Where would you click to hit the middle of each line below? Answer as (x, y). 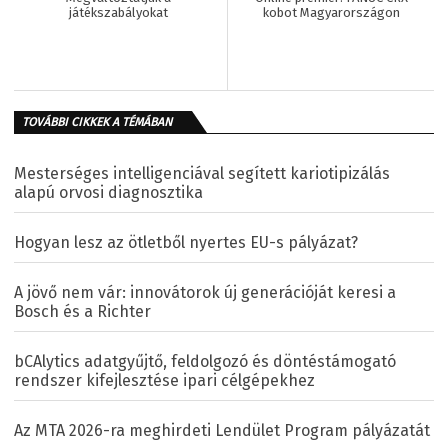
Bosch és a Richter (82, 311)
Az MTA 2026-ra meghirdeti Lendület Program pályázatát (222, 430)
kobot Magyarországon (331, 12)
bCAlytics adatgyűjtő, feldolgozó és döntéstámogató (205, 361)
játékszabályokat (119, 12)
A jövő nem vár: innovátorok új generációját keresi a (205, 292)
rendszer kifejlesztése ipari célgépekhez (164, 380)
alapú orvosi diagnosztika (108, 192)
